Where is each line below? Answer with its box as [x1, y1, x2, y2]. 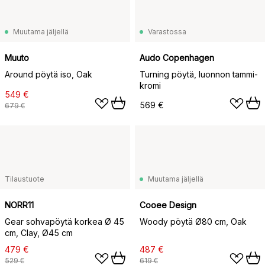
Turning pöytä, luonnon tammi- [140, 69, 258, 79]
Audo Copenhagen [140, 53, 214, 63]
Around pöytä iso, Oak [5, 69, 92, 79]
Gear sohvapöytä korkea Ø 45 [5, 216, 124, 227]
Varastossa [148, 27, 186, 36]
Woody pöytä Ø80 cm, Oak [140, 216, 247, 227]
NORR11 [5, 200, 34, 210]
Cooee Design [140, 200, 196, 210]
